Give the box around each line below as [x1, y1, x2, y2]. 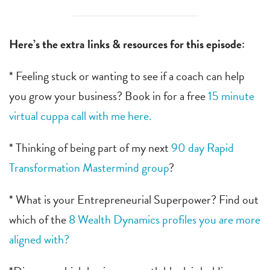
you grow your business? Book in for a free [9, 86, 208, 105]
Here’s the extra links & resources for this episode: [9, 34, 245, 53]
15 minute [208, 86, 254, 105]
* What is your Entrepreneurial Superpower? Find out [9, 190, 259, 209]
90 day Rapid [171, 138, 234, 157]
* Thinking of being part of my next [9, 138, 171, 157]
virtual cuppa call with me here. [9, 106, 152, 125]
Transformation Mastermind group [9, 158, 169, 177]
